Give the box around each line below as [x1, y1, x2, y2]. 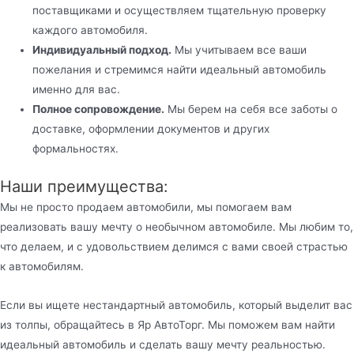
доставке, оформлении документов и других [32, 122, 270, 136]
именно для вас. [32, 83, 121, 96]
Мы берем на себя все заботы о [164, 103, 338, 116]
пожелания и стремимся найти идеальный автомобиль [32, 63, 327, 77]
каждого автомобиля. [32, 24, 149, 37]
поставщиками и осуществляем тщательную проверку [32, 4, 327, 17]
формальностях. [32, 142, 119, 156]
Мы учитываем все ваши [171, 43, 307, 57]
